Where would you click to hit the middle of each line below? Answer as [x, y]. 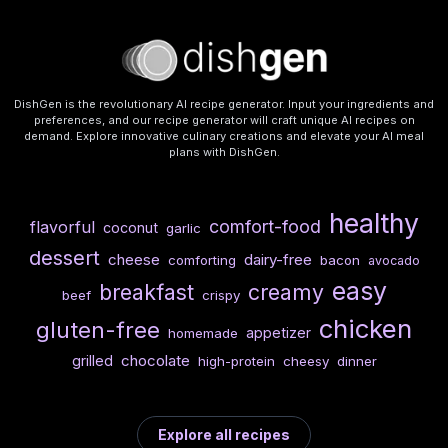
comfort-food [264, 227]
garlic [183, 228]
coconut [130, 228]
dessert [64, 258]
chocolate [155, 361]
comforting [201, 260]
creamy [285, 292]
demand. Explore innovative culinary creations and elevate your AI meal [224, 136]
